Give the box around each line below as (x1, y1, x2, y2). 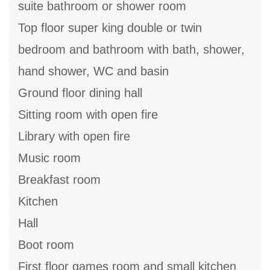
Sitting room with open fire (18, 108, 158, 122)
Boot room (18, 238, 74, 252)
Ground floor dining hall (18, 86, 142, 100)
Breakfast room (18, 173, 101, 187)
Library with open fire (18, 130, 130, 143)
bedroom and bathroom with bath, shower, (18, 43, 245, 57)
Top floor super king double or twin (18, 21, 202, 35)
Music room (18, 151, 81, 165)
